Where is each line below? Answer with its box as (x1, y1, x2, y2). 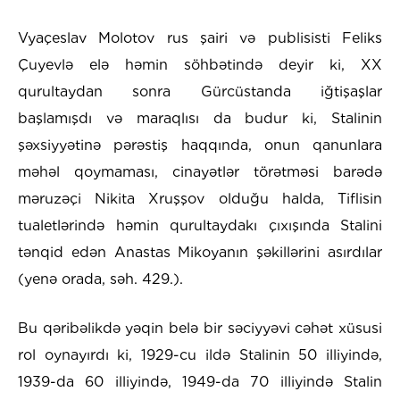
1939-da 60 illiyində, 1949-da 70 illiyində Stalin (18, 373, 382, 391)
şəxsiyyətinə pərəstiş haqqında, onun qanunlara (18, 137, 382, 154)
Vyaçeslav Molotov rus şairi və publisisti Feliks (18, 29, 382, 47)
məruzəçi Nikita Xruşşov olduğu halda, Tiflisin (18, 190, 382, 208)
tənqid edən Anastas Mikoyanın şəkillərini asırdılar (18, 244, 382, 262)
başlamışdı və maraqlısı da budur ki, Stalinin (18, 110, 382, 128)
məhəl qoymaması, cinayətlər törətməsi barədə (18, 163, 382, 181)
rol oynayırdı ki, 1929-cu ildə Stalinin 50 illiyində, (18, 346, 382, 364)
